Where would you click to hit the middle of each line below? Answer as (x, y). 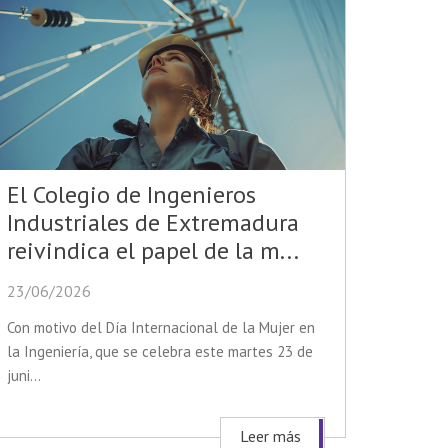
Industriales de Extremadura (153, 223)
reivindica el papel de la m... (153, 251)
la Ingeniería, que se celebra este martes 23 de (160, 352)
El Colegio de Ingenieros (131, 195)
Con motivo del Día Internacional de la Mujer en (161, 328)
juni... (24, 376)
